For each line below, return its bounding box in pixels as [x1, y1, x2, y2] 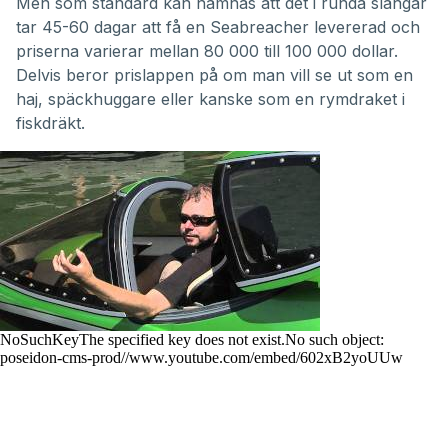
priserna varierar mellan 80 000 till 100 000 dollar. [16, 41, 398, 62]
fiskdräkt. [16, 113, 85, 134]
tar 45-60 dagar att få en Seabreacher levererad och [16, 17, 420, 38]
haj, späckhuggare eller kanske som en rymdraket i [16, 89, 405, 110]
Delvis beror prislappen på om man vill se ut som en [16, 65, 413, 86]
